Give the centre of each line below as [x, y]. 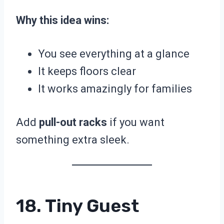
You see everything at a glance [114, 54]
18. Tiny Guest [77, 206]
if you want [136, 122]
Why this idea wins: [62, 20]
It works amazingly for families [115, 89]
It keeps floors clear [87, 71]
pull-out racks [73, 122]
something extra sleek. [73, 140]
